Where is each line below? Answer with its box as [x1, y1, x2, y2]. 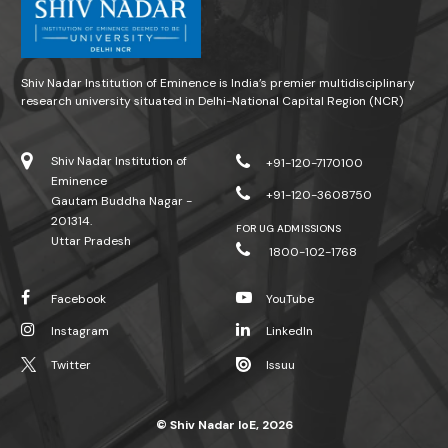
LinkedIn [266, 323, 313, 340]
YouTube [266, 291, 314, 308]
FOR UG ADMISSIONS [236, 222, 341, 236]
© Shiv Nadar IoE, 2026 [155, 417, 293, 434]
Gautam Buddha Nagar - [51, 193, 192, 210]
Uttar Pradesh [51, 233, 131, 250]
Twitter [51, 357, 91, 374]
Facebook [51, 291, 106, 308]
